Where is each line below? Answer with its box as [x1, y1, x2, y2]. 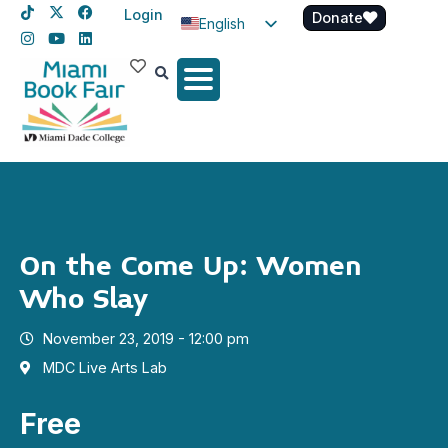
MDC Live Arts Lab [42, 359, 167, 377]
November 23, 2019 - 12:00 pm [42, 330, 249, 348]
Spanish [199, 47, 251, 65]
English [199, 14, 245, 32]
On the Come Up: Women [20, 249, 362, 285]
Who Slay [20, 282, 148, 318]
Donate [312, 9, 363, 26]
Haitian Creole [259, 80, 271, 98]
